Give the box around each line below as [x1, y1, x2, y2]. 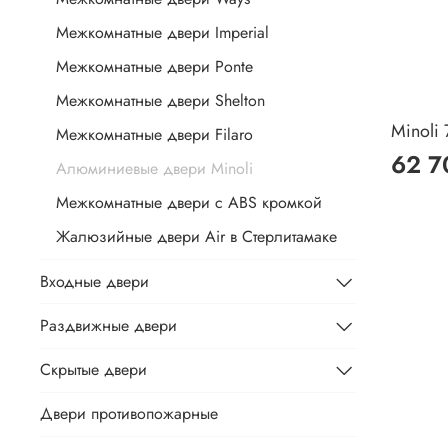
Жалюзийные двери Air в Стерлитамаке [56, 225, 337, 249]
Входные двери [40, 269, 149, 293]
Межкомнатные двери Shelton [56, 89, 265, 113]
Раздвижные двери [40, 314, 177, 338]
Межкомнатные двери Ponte [56, 55, 253, 79]
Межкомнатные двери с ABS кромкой [56, 191, 322, 215]
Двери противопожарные [40, 402, 218, 426]
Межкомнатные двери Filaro [56, 123, 253, 147]
